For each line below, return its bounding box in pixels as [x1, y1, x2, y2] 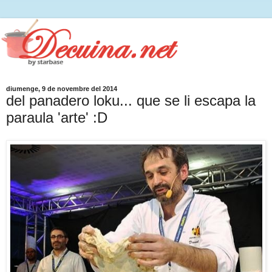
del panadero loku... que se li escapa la [6, 92, 256, 109]
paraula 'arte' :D [6, 109, 107, 126]
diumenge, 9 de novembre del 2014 [6, 84, 117, 92]
